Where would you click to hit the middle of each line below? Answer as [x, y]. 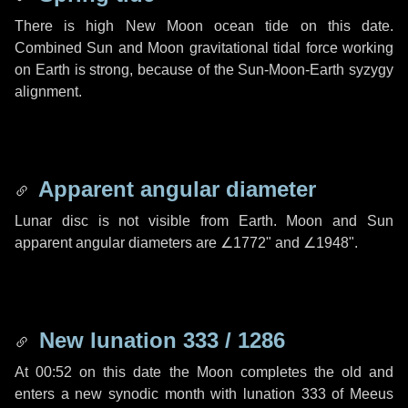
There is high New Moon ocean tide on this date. [204, 26]
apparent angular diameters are [117, 243]
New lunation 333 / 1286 [159, 340]
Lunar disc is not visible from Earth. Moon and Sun [204, 221]
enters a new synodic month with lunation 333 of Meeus [204, 394]
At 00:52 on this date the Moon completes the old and [204, 372]
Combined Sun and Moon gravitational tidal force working [204, 48]
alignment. [48, 92]
